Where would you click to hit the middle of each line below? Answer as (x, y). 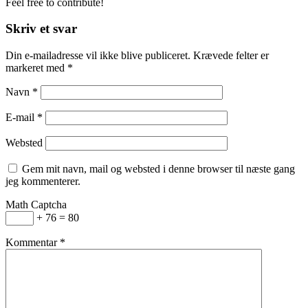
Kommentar (33, 243)
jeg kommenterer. (43, 181)
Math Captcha (36, 205)
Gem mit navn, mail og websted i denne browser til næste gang (158, 169)
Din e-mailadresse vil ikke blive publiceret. (98, 56)
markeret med (36, 68)
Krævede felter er (231, 56)
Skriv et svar (41, 29)
